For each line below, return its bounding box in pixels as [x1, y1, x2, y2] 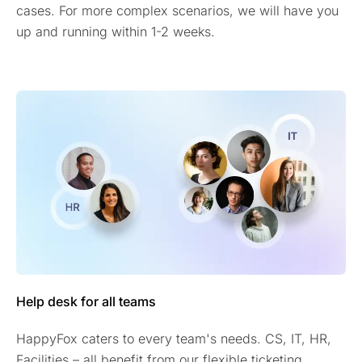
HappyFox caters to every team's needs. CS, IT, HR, [16, 330, 331, 347]
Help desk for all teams [16, 293, 156, 310]
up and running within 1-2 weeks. [16, 23, 215, 40]
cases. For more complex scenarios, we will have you [16, 2, 339, 19]
